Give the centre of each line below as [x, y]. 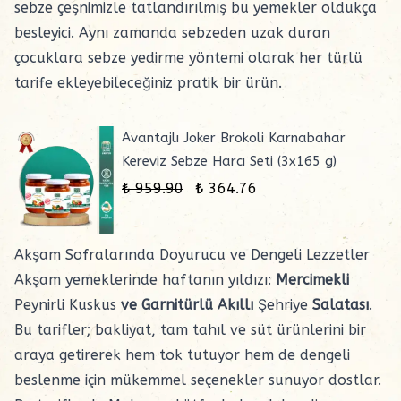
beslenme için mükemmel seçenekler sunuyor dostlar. [198, 380]
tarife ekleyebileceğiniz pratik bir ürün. [148, 83]
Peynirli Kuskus [65, 305]
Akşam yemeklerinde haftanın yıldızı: [145, 280]
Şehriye [283, 305]
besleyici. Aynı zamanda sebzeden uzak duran [172, 33]
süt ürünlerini [297, 330]
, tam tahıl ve [201, 330]
